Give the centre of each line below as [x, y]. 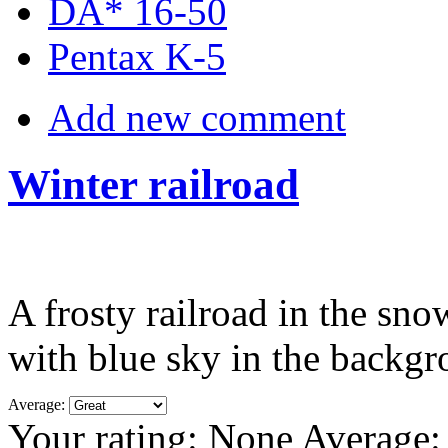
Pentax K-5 [137, 57]
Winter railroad [153, 185]
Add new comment [197, 118]
